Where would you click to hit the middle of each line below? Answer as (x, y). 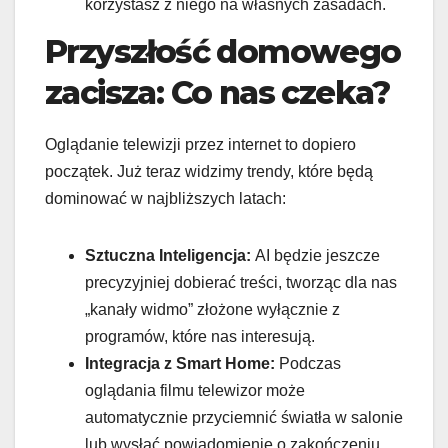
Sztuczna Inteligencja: (168, 255)
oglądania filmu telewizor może (195, 390)
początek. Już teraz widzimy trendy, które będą (209, 171)
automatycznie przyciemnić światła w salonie (244, 417)
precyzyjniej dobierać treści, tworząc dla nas (241, 282)
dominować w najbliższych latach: (165, 198)
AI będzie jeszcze (315, 255)
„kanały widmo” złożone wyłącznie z (212, 309)
